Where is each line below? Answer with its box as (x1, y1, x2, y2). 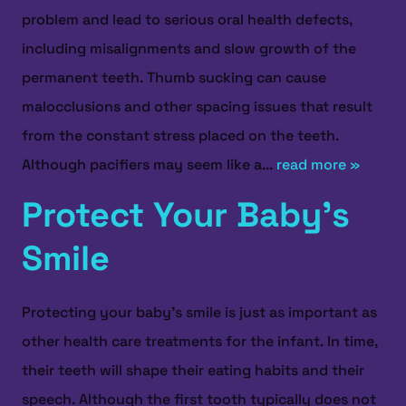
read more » (276, 155, 360, 174)
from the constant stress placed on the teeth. (22, 126, 339, 145)
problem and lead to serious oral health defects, (22, 10, 353, 29)
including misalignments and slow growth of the (22, 39, 356, 58)
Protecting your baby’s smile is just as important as (22, 303, 377, 322)
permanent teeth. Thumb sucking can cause (22, 68, 326, 87)
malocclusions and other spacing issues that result (22, 97, 372, 116)
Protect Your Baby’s (22, 193, 350, 237)
